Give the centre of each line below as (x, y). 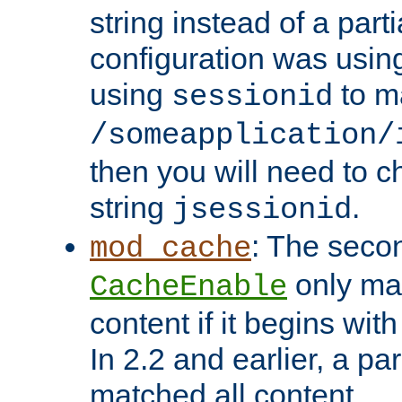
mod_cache (170, 249)
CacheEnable (188, 288)
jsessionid (262, 210)
